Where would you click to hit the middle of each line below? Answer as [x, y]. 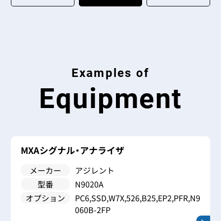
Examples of [110, 73]
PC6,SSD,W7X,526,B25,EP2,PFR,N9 [138, 198]
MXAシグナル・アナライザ [73, 150]
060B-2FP [93, 210]
